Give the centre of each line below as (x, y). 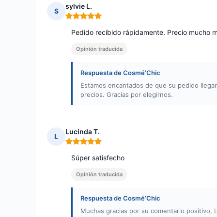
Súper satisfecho (98, 158)
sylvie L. (79, 6)
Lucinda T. (83, 132)
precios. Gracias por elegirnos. (127, 95)
